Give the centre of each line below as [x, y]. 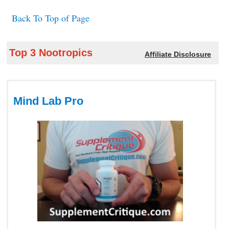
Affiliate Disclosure [178, 54]
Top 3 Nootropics [51, 52]
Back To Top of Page [51, 18]
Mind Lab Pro [48, 101]
